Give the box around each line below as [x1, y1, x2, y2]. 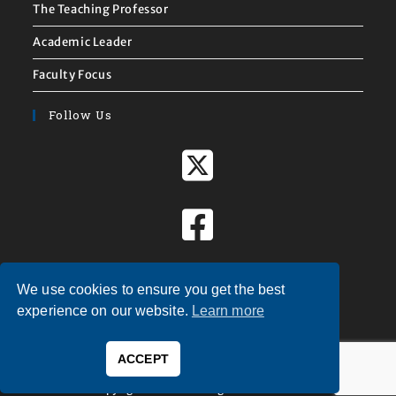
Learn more [191, 302, 264, 318]
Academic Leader [33, 34, 133, 49]
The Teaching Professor [33, 2, 169, 17]
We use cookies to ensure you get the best [17, 281, 286, 297]
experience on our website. [17, 302, 192, 318]
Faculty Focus [33, 67, 112, 82]
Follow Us [49, 107, 113, 123]
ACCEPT [118, 352, 169, 367]
